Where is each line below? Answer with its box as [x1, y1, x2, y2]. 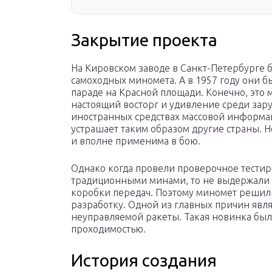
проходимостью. [71, 223, 148, 235]
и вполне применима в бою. [71, 135, 200, 147]
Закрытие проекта [71, 30, 217, 50]
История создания [71, 251, 217, 270]
